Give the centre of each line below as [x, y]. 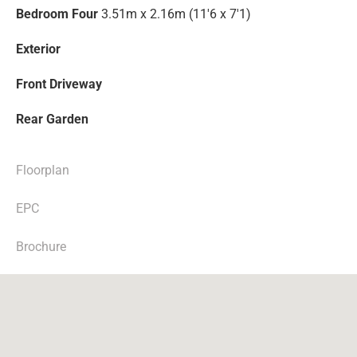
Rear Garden [52, 120]
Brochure [41, 247]
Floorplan [43, 171]
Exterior [38, 49]
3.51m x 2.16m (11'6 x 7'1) [176, 14]
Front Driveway [59, 84]
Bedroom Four [57, 14]
